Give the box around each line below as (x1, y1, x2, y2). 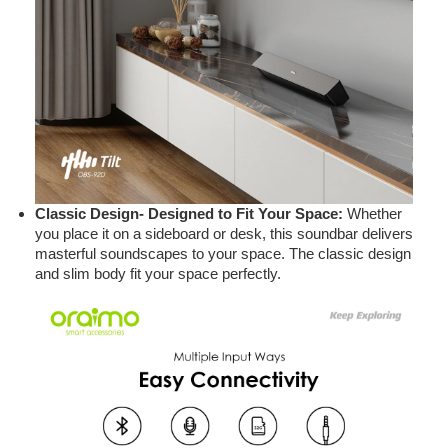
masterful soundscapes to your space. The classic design (35, 245, 411, 263)
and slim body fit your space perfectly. (35, 265, 281, 283)
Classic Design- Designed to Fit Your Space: (35, 205, 347, 223)
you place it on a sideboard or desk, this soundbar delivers (35, 225, 413, 243)
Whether (347, 205, 402, 223)
